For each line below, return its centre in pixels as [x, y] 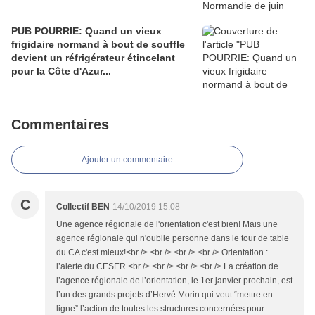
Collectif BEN [83, 206]
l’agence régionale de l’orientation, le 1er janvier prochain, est [174, 280]
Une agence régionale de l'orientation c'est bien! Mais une [167, 224]
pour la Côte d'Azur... [61, 71]
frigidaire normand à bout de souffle [98, 44]
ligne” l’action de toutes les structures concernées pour [160, 308]
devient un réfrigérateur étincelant [93, 57]
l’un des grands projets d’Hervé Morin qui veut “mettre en [165, 294]
